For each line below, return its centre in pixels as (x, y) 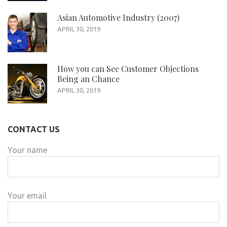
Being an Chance (88, 79)
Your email (27, 196)
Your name (27, 150)
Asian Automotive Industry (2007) (118, 18)
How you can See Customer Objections (128, 69)
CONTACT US (34, 129)
